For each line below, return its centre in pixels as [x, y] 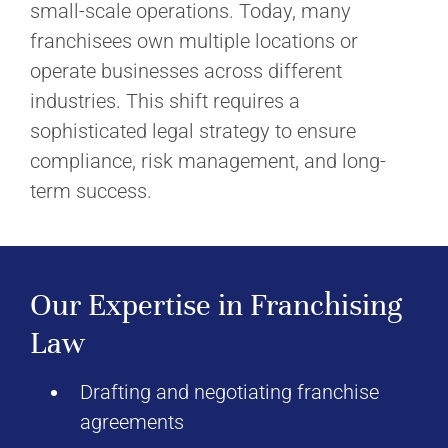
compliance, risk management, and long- [208, 161]
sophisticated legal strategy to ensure [193, 131]
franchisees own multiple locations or [194, 41]
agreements [132, 422]
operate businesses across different [186, 71]
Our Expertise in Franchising [216, 305]
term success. [91, 191]
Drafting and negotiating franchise [229, 392]
